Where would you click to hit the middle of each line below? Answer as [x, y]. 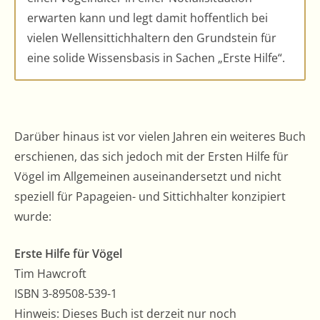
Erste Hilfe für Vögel [68, 253]
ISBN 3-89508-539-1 [66, 293]
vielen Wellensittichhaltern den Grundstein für [152, 37]
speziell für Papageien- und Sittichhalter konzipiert [150, 196]
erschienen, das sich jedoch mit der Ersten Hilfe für [151, 156]
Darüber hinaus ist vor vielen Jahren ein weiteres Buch [160, 136]
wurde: [33, 216]
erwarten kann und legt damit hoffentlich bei [147, 17]
